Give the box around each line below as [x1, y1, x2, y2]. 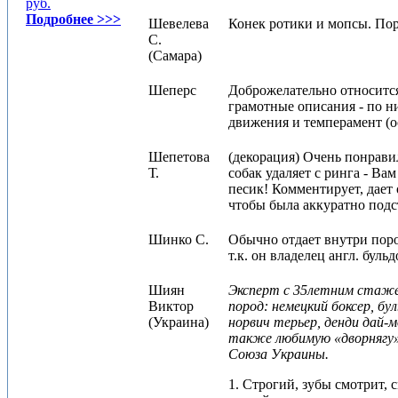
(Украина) [148, 314, 209, 330]
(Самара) [148, 48, 202, 63]
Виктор [148, 298, 194, 314]
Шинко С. [148, 232, 209, 247]
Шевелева [148, 16, 209, 31]
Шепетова [148, 149, 210, 164]
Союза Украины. [228, 346, 329, 362]
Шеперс [148, 83, 196, 98]
